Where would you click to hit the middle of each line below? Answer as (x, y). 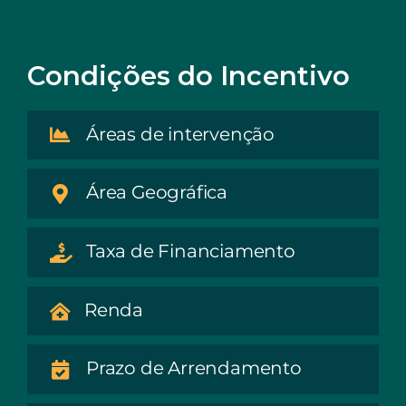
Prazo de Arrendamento (193, 368)
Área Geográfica (156, 193)
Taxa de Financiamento (190, 251)
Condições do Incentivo (188, 75)
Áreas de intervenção (180, 134)
